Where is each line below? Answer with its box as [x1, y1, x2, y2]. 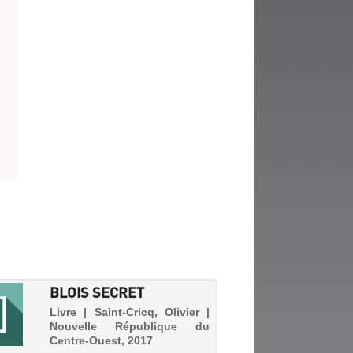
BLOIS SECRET [50, 283, 145, 301]
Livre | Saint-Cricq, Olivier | [50, 306, 210, 318]
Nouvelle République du [50, 320, 210, 333]
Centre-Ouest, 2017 [50, 334, 154, 347]
